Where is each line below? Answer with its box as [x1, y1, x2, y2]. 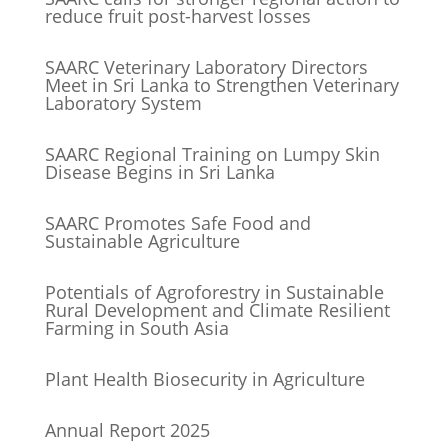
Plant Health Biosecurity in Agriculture [44, 367, 365, 392]
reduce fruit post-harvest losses [44, 4, 311, 29]
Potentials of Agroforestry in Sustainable [44, 280, 384, 305]
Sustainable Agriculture [44, 229, 240, 254]
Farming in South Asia [44, 316, 229, 341]
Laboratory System [44, 91, 202, 116]
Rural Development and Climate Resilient [44, 298, 390, 323]
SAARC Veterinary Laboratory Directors [44, 55, 368, 80]
